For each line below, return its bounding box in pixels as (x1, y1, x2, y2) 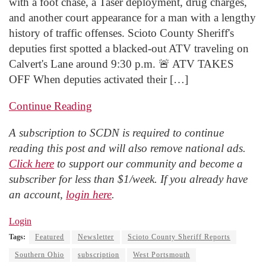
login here (66, 188, 112, 201)
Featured (35, 233, 64, 242)
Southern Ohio (15, 251, 64, 259)
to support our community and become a (54, 157, 243, 170)
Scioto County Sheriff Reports (128, 233, 230, 242)
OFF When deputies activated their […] (9, 72, 188, 85)
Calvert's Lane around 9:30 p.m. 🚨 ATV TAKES (9, 57, 234, 70)
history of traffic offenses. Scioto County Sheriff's (9, 26, 234, 39)
